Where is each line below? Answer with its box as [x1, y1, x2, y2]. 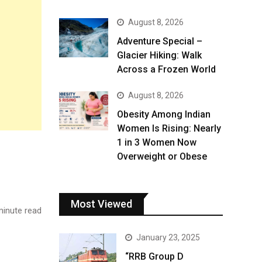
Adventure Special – [117, 36, 202, 47]
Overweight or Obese [117, 151, 207, 162]
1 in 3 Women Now [117, 137, 196, 148]
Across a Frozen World [117, 64, 216, 75]
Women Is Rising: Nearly [117, 123, 221, 134]
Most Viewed [71, 198, 132, 210]
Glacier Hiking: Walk [117, 50, 202, 61]
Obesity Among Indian [117, 109, 211, 120]
